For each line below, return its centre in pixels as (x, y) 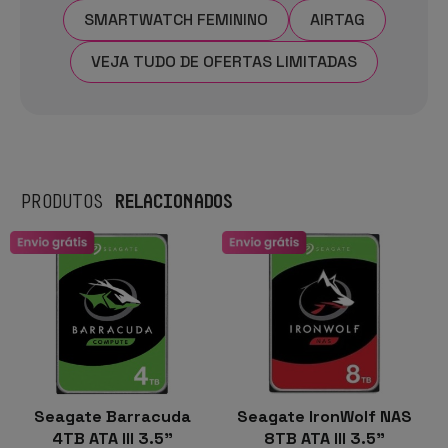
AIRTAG (337, 19)
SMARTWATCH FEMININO (175, 19)
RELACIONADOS (172, 200)
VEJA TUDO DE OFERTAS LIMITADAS (224, 61)
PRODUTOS (67, 200)
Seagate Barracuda (112, 416)
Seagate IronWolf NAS (324, 416)
